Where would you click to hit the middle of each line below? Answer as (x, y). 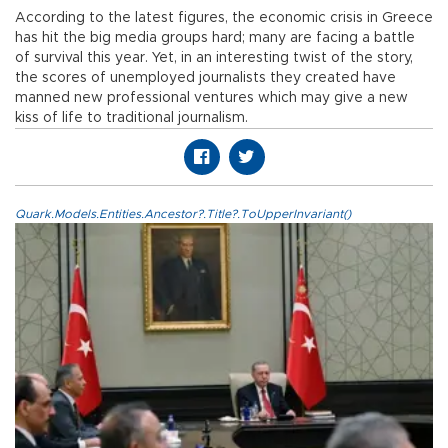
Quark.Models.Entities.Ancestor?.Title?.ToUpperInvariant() (183, 214)
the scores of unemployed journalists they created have (205, 78)
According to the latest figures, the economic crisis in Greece (224, 18)
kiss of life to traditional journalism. (131, 118)
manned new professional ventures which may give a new (211, 98)
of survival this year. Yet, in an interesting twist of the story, (214, 58)
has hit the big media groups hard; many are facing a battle (215, 38)
